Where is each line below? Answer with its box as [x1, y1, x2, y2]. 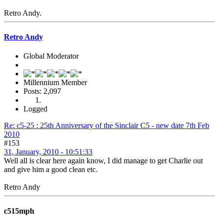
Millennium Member [23, 78, 87, 87]
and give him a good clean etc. [4, 165, 98, 174]
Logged [23, 105, 47, 113]
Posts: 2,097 [23, 87, 61, 96]
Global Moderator [23, 52, 79, 61]
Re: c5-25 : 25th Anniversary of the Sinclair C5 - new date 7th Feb [4, 121, 209, 130]
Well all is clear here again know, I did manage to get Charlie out [4, 156, 203, 165]
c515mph [4, 207, 34, 216]
